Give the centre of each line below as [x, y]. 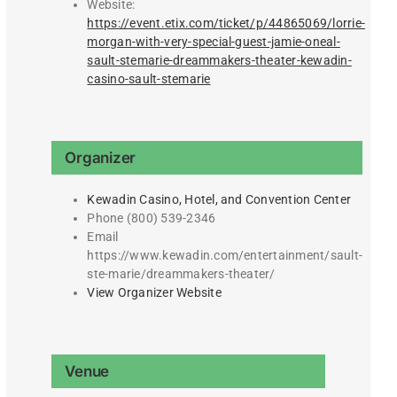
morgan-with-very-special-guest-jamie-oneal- [214, 42]
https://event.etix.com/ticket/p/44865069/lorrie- [226, 23]
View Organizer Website [154, 293]
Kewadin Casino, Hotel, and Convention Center [219, 200]
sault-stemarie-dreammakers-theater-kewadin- [219, 61]
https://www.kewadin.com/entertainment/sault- [225, 256]
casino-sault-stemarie [149, 79]
